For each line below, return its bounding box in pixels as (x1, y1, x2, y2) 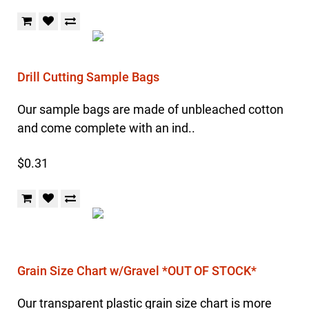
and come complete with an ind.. (17, 121, 195, 135)
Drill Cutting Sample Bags (17, 70, 159, 84)
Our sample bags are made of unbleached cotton (17, 102, 283, 117)
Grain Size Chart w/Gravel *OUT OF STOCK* (17, 263, 257, 278)
